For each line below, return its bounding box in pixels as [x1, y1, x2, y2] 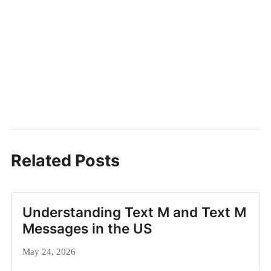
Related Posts [11, 150, 120, 171]
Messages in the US [22, 220, 152, 237]
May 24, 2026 [22, 246, 76, 256]
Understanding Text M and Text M [22, 203, 246, 220]
